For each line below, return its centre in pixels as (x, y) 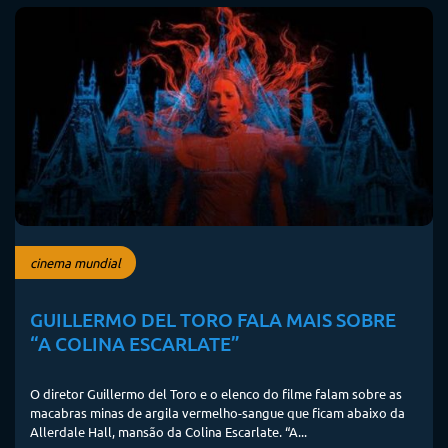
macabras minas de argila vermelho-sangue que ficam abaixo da (217, 412)
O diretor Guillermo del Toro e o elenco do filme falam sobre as (216, 393)
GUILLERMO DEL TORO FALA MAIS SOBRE (213, 319)
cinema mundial (75, 263)
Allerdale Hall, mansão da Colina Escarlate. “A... (168, 431)
